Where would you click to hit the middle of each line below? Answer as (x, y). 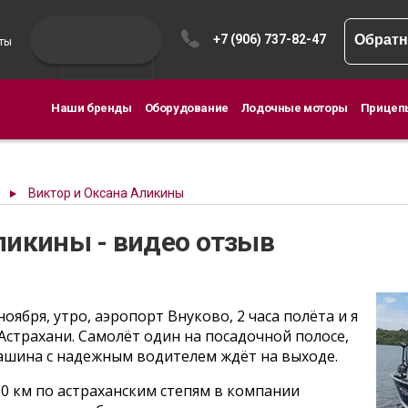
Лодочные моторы (294, 108)
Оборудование (186, 108)
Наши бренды (92, 108)
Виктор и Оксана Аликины (106, 193)
